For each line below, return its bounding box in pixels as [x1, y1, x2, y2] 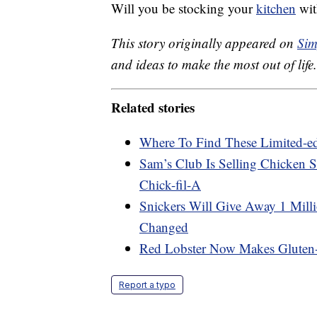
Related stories [111, 97, 195, 117]
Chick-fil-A [139, 175, 201, 193]
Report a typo [119, 279, 175, 290]
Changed [139, 217, 188, 236]
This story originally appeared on [111, 34, 297, 52]
